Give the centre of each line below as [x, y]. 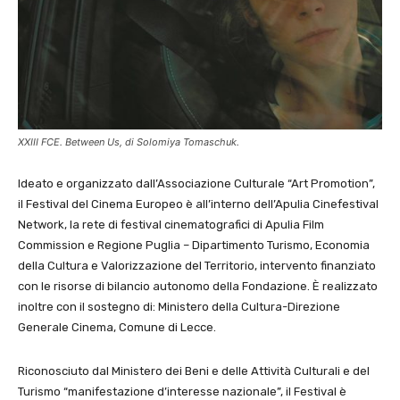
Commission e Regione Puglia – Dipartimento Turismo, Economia [194, 246]
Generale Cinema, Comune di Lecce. [117, 328]
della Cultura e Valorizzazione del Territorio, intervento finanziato [197, 266]
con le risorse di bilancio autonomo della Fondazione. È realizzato [198, 287]
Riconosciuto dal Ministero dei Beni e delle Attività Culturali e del [194, 371]
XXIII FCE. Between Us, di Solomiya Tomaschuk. [129, 142]
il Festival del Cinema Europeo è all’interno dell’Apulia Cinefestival [198, 204]
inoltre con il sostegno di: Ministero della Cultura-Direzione [179, 307]
